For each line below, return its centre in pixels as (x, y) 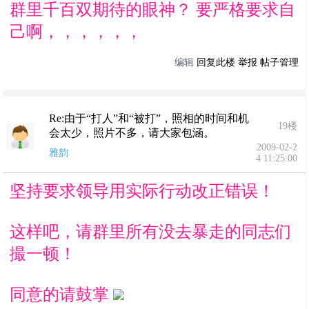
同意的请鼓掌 (62, 295)
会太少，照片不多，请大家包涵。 (132, 133)
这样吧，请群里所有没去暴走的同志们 (151, 232)
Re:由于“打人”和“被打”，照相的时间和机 (149, 118)
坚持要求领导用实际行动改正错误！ (142, 191)
